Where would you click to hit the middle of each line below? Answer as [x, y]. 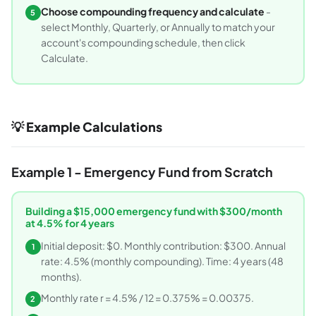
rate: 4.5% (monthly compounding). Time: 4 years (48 [162, 261]
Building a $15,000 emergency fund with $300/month [153, 211]
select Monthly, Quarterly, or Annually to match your [158, 26]
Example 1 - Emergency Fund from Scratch [142, 172]
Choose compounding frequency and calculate [152, 11]
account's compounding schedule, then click [143, 42]
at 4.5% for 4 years [69, 223]
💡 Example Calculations [87, 127]
